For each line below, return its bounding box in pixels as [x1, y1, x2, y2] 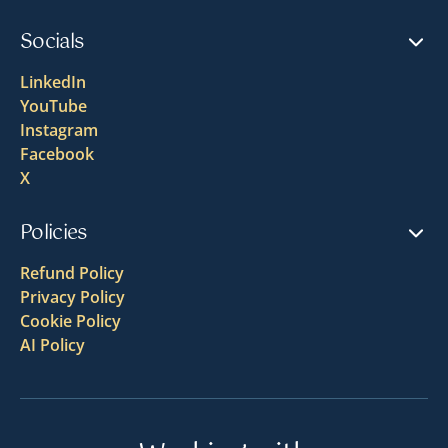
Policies [20, 216, 87, 250]
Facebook [20, 142, 94, 165]
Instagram [20, 118, 98, 141]
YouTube [20, 94, 87, 117]
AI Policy [20, 333, 85, 356]
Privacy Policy [20, 285, 125, 308]
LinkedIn [20, 70, 86, 93]
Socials [20, 25, 84, 59]
